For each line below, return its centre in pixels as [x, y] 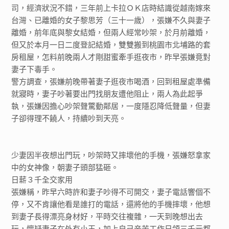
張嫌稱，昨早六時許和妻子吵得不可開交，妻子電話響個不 [111, 192]
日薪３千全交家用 [42, 180]
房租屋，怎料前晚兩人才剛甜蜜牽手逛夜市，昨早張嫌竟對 [111, 57]
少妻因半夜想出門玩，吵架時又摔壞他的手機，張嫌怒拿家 [111, 155]
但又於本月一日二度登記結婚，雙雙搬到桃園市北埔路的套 [111, 45]
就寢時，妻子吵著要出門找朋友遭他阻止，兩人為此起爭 [107, 94]
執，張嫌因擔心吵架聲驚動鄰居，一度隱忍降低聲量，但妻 [111, 106]
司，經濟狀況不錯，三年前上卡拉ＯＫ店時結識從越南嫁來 [111, 8]
